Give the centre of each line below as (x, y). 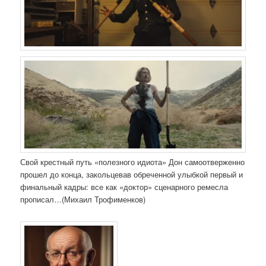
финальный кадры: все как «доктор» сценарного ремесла (124, 187)
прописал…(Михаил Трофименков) (83, 199)
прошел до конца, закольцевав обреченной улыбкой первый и (132, 175)
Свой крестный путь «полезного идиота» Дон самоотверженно (133, 162)
